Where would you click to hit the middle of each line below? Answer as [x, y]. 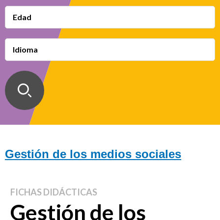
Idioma [25, 49]
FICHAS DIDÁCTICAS [54, 192]
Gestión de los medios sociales [93, 154]
